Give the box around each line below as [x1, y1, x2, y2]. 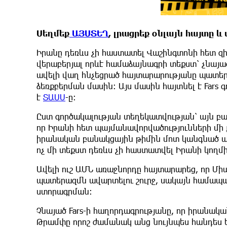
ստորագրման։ [36, 186, 92, 196]
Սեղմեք [36, 28, 69, 38]
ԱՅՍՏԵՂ [69, 28, 108, 38]
